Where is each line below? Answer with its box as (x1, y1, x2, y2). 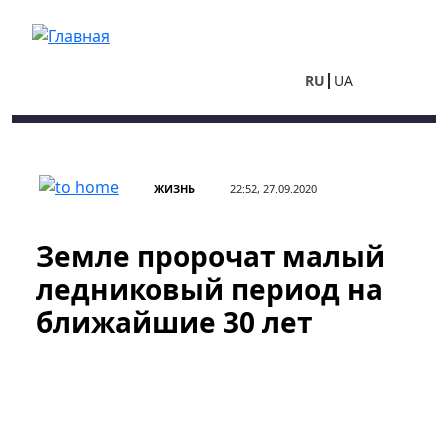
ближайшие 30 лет (36, 303, 312, 341)
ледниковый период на (36, 270, 383, 308)
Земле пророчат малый (36, 237, 385, 275)
